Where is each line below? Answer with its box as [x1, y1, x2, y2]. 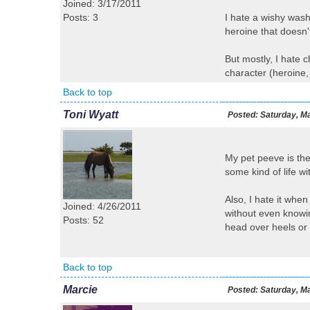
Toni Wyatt [63, 109, 118, 120]
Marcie [63, 284, 98, 295]
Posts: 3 [63, 12, 98, 23]
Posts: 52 [63, 215, 104, 226]
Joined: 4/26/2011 [63, 201, 141, 212]
